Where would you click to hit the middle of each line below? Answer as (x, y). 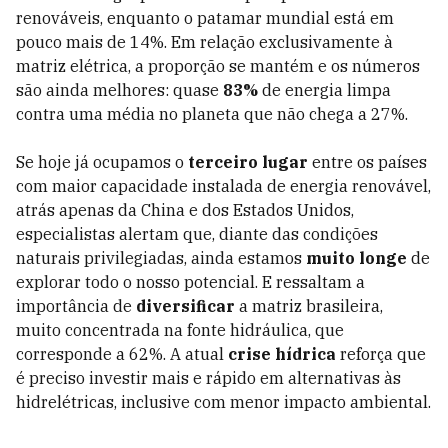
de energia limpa (324, 90)
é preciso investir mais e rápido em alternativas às (208, 378)
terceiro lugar (248, 162)
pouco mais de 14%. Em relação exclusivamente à (204, 42)
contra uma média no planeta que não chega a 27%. (212, 114)
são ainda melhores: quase (119, 90)
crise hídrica (282, 354)
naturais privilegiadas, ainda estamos (161, 258)
